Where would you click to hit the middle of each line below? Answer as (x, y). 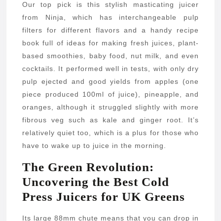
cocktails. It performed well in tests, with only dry (110, 69)
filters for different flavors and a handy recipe (110, 30)
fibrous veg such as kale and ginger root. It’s (110, 120)
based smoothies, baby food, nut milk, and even (110, 56)
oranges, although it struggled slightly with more (110, 107)
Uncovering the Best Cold (96, 182)
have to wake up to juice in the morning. (94, 146)
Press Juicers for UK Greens (104, 197)
